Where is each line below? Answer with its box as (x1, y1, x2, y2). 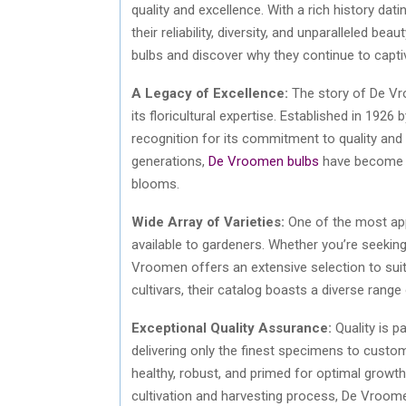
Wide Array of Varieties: (131, 213, 285, 230)
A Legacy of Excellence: (131, 84, 288, 101)
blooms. (131, 175, 179, 192)
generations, (131, 152, 208, 169)
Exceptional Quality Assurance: (131, 319, 332, 336)
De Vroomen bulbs (208, 152, 319, 169)
